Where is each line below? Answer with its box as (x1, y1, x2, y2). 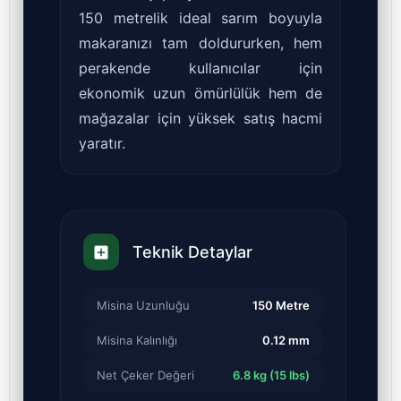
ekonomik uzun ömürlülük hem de (79, 84, 322, 103)
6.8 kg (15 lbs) (233, 367, 310, 382)
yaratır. (79, 134, 125, 153)
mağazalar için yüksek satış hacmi (79, 109, 322, 128)
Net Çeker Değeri (97, 367, 194, 382)
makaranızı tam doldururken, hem (79, 34, 322, 53)
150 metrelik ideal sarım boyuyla (79, 9, 322, 28)
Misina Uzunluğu (97, 297, 190, 312)
